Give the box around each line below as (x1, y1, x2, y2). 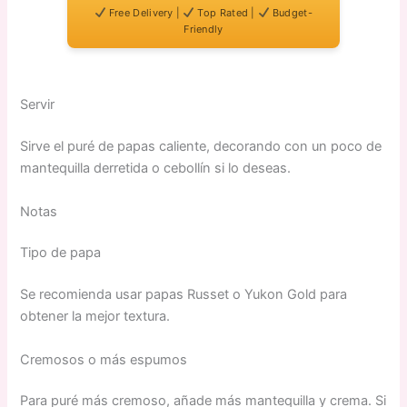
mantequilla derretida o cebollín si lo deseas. (20, 160, 292, 177)
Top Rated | (194, 6, 259, 20)
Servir (20, 96, 55, 114)
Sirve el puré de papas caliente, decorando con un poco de (20, 138, 382, 155)
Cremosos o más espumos (20, 351, 188, 368)
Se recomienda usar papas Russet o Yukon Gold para (20, 286, 348, 303)
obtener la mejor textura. (20, 308, 171, 325)
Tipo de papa (20, 244, 102, 262)
